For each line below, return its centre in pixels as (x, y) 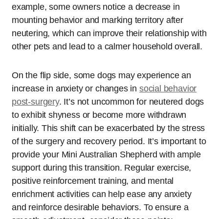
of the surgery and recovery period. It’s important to (109, 142)
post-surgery (35, 102)
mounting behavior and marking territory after (98, 20)
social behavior (168, 89)
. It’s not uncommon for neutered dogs (131, 102)
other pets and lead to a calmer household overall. (107, 47)
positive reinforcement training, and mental (93, 181)
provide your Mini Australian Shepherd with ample (106, 155)
